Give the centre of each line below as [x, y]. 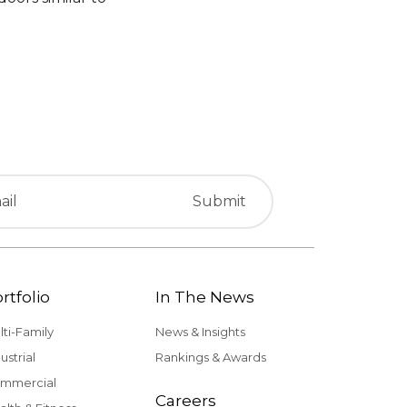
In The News [205, 297]
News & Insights [200, 332]
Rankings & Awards [211, 357]
